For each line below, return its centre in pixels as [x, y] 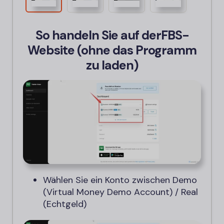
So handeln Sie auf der [98, 35]
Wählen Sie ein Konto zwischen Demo [120, 180]
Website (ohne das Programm [112, 50]
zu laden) [112, 65]
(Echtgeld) [65, 204]
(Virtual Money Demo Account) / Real [120, 192]
